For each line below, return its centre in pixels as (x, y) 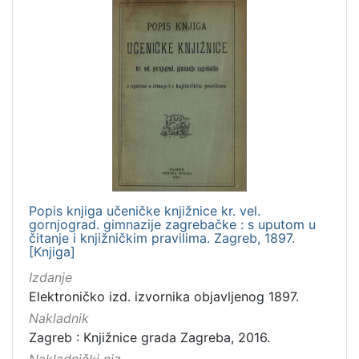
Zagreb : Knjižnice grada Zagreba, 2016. (149, 338)
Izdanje (50, 277)
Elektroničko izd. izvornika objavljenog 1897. (164, 296)
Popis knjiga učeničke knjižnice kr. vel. (145, 210)
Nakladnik (59, 319)
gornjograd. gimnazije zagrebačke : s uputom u (172, 224)
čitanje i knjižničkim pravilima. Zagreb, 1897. (162, 238)
